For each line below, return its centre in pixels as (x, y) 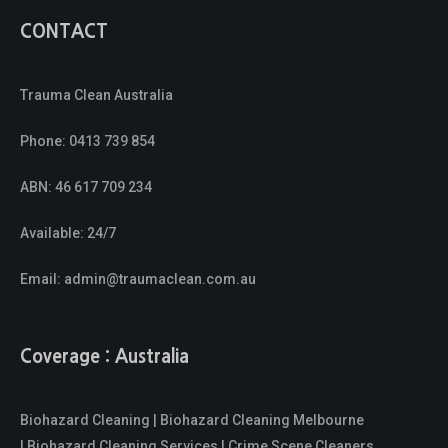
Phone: (44, 141)
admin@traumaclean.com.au (160, 279)
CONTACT (64, 32)
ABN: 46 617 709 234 (86, 187)
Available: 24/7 (68, 233)
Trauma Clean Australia (96, 95)
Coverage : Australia (104, 357)
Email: (42, 279)
